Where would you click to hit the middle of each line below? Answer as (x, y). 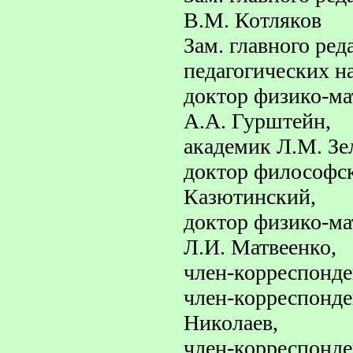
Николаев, (231, 323)
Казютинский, (250, 197)
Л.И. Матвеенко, (260, 247)
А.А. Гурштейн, (257, 121)
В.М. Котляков (253, 20)
